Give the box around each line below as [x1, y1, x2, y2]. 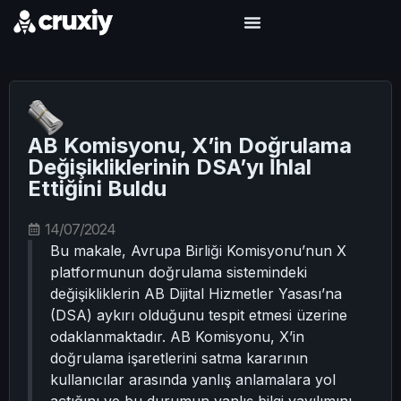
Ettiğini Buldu [28, 175, 166, 201]
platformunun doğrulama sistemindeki [50, 263, 307, 281]
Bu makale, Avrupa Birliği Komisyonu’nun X [50, 242, 346, 260]
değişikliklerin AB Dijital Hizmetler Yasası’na [50, 285, 342, 303]
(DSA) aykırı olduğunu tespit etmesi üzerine [50, 306, 347, 324]
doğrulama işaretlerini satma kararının [50, 349, 308, 367]
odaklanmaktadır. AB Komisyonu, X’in [50, 328, 304, 346]
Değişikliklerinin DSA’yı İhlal [28, 154, 311, 180]
